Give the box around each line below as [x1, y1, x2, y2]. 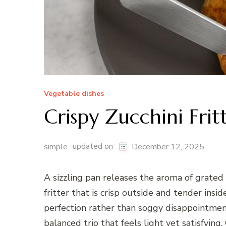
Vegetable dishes [44, 89, 104, 99]
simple [44, 141, 68, 153]
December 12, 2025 [132, 141, 204, 153]
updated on [73, 141, 115, 152]
